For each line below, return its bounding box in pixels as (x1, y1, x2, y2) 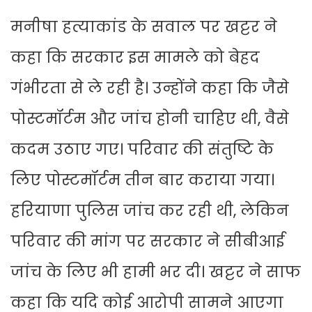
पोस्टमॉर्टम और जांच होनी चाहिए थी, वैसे (10, 108, 289, 130)
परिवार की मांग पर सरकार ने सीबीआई (10, 231, 285, 253)
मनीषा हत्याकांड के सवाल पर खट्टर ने (10, 16, 277, 38)
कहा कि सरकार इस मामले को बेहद (10, 47, 260, 69)
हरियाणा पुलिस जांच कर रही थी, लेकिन (10, 200, 289, 222)
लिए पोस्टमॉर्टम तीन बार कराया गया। (10, 169, 274, 192)
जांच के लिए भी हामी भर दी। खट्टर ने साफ (10, 261, 301, 283)
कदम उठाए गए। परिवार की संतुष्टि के (10, 139, 274, 161)
